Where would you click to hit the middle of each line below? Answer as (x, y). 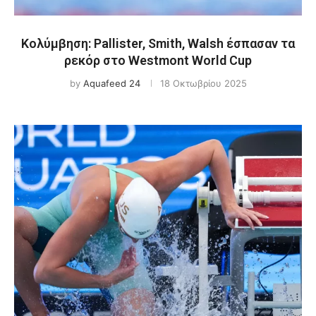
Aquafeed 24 (111, 83)
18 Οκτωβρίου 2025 (203, 83)
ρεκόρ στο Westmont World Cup (158, 60)
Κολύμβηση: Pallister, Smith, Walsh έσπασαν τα (158, 43)
